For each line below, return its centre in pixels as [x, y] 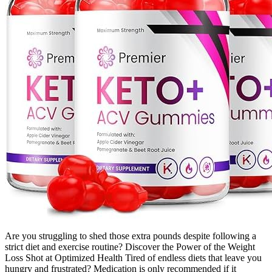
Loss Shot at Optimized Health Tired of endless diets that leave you [133, 258]
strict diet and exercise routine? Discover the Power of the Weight [130, 247]
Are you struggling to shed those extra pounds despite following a [131, 236]
